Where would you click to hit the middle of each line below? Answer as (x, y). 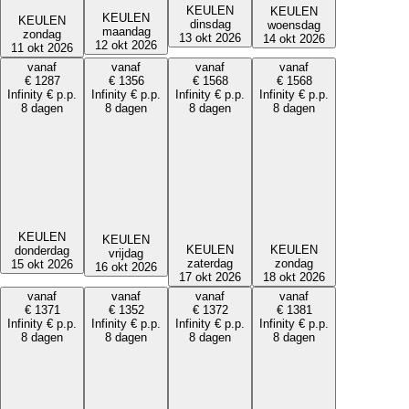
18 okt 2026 (294, 278)
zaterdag (210, 264)
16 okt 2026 (126, 267)
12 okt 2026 (126, 46)
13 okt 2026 (210, 37)
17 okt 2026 (210, 278)
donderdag (42, 250)
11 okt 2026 (42, 48)
